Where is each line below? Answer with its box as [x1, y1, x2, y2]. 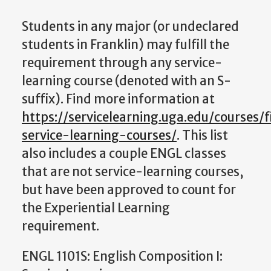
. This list [177, 127, 228, 143]
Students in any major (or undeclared [22, 18, 239, 34]
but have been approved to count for [22, 181, 236, 198]
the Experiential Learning [22, 200, 170, 216]
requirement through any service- [22, 54, 222, 71]
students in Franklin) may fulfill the [22, 36, 229, 53]
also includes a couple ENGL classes [22, 145, 226, 162]
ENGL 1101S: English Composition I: [22, 249, 223, 265]
